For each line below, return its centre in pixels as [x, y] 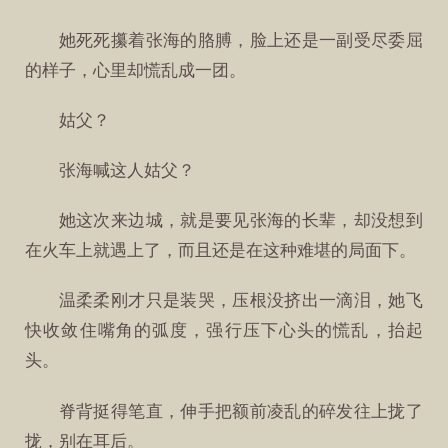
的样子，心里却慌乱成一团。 [136, 70]
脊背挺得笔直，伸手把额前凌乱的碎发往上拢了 [240, 411]
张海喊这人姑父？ [126, 171]
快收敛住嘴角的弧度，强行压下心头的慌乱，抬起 [224, 331]
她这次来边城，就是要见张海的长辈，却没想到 [240, 221]
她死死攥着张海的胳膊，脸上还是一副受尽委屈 [240, 40]
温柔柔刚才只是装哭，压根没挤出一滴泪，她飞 [240, 301]
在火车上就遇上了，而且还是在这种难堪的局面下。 [221, 251]
